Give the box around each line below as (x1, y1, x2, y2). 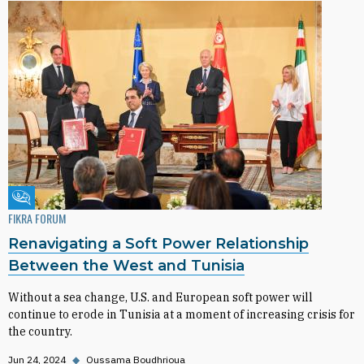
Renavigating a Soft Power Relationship (8, 235, 309, 253)
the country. (8, 324, 72, 339)
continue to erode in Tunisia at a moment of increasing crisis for (8, 307, 355, 322)
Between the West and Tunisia (8, 257, 245, 275)
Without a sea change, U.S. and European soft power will (8, 290, 313, 305)
